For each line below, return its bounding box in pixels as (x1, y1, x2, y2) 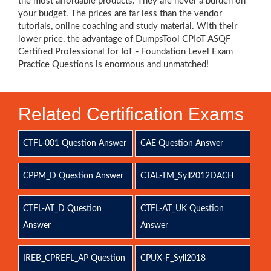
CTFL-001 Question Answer (23, 139, 126, 148)
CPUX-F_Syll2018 (140, 254, 206, 263)
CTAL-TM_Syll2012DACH (140, 172, 234, 180)
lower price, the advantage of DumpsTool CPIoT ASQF (18, 34, 230, 44)
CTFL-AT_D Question (23, 204, 102, 213)
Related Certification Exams (18, 104, 244, 124)
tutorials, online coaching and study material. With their (18, 22, 237, 31)
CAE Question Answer (140, 139, 223, 148)
